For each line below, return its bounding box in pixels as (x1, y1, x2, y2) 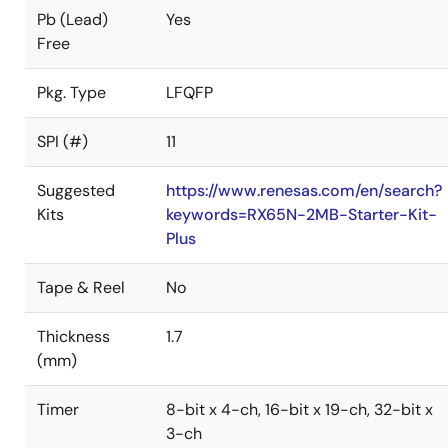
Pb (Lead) (37, 9, 108, 30)
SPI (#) (37, 131, 88, 152)
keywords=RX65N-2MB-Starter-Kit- (166, 204, 437, 225)
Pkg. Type (37, 82, 106, 103)
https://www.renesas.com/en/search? (166, 180, 442, 201)
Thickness (37, 326, 110, 347)
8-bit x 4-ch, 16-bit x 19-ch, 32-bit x (166, 399, 433, 420)
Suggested (37, 180, 115, 201)
